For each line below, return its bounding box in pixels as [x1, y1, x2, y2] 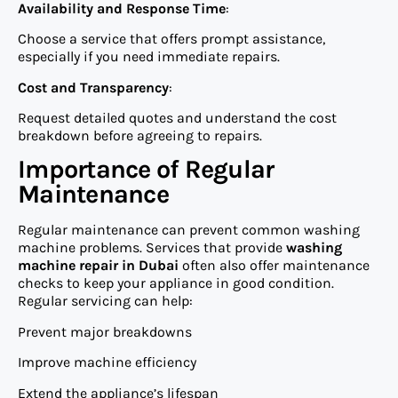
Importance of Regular [18, 155, 275, 185]
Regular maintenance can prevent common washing [18, 221, 360, 239]
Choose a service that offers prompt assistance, [18, 30, 325, 48]
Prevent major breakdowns [18, 322, 192, 340]
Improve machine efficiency [18, 354, 196, 371]
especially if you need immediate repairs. [18, 48, 280, 66]
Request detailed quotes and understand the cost [18, 109, 337, 126]
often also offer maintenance [179, 257, 370, 275]
